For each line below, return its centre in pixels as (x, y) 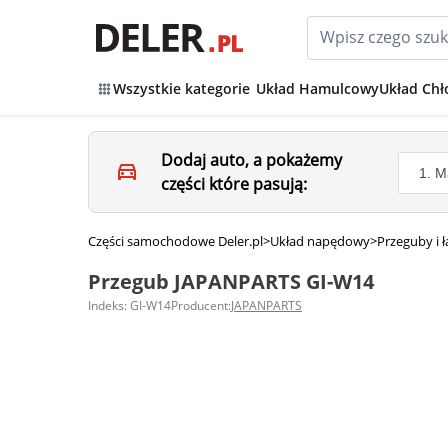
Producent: (201, 305)
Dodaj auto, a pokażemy (252, 160)
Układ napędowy (320, 241)
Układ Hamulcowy (317, 88)
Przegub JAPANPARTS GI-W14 (231, 281)
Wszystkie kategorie (181, 88)
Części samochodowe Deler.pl (175, 241)
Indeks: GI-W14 (129, 305)
